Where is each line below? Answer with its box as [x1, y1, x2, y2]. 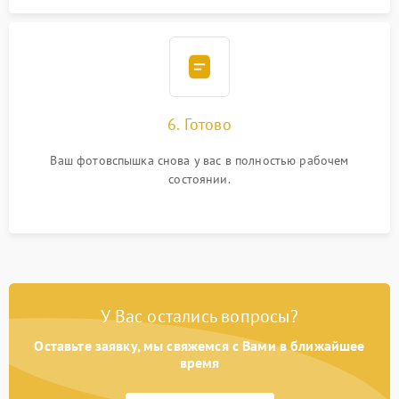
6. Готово [167, 114, 232, 134]
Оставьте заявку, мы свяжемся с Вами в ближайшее [34, 337, 365, 354]
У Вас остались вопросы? [101, 305, 298, 328]
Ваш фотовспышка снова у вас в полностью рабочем [50, 152, 349, 168]
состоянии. [168, 171, 231, 187]
